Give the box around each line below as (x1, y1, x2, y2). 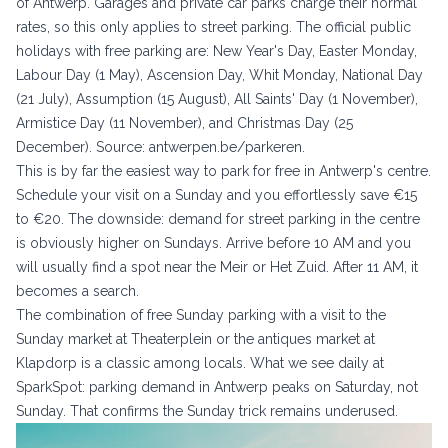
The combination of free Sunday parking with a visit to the (16, 306, 386, 323)
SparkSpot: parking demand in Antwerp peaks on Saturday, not (16, 378, 418, 395)
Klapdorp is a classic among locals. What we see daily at (16, 354, 384, 371)
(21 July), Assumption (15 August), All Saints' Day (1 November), (16, 90, 418, 107)
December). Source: (16, 138, 149, 155)
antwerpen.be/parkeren (149, 138, 302, 155)
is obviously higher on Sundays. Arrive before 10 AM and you (16, 234, 411, 251)
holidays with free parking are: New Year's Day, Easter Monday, (16, 42, 417, 59)
